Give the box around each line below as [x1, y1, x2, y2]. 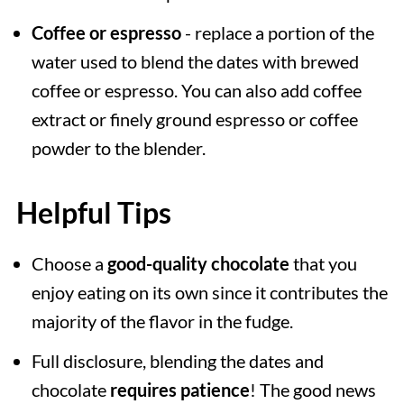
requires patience [109, 378, 250, 400]
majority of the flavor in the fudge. [31, 309, 293, 332]
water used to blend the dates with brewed [31, 50, 359, 72]
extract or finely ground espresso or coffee [31, 107, 358, 130]
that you [289, 252, 357, 274]
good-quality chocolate [106, 252, 289, 274]
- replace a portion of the [180, 21, 374, 43]
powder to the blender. [31, 136, 206, 159]
